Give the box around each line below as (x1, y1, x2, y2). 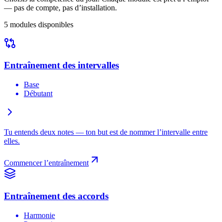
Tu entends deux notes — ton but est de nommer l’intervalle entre (4, 128, 208, 137)
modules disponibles (10, 20, 73, 29)
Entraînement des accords (4, 190, 109, 201)
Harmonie (24, 211, 55, 220)
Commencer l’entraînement (4, 159, 89, 167)
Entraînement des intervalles (4, 60, 119, 71)
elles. (4, 137, 20, 146)
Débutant (24, 89, 53, 98)
